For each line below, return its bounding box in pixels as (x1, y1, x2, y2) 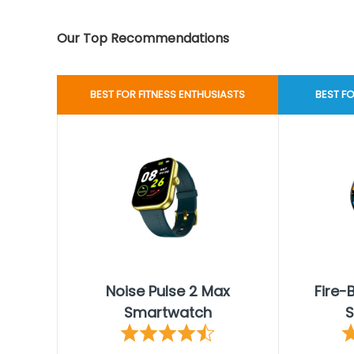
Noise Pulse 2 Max (105, 281, 230, 301)
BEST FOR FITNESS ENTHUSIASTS (90, 87, 246, 102)
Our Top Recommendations (57, 29, 229, 47)
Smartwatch (123, 303, 212, 322)
